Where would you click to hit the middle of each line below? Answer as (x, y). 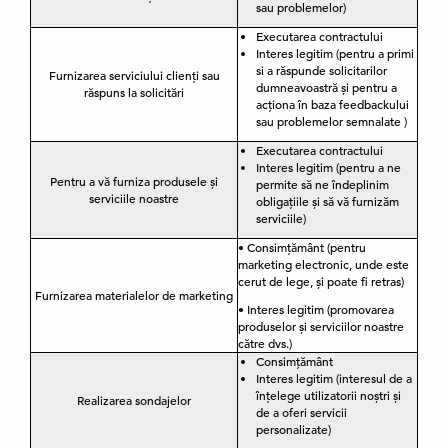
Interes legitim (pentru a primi (335, 53)
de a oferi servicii (301, 412)
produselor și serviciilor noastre (321, 326)
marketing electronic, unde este (323, 264)
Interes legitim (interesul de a (334, 378)
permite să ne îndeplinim (322, 184)
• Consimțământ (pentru (302, 247)
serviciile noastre (134, 198)
